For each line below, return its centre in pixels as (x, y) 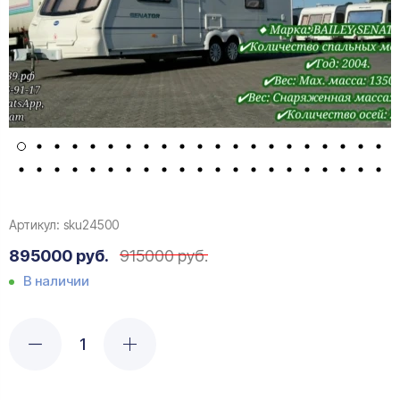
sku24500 (91, 224)
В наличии (56, 280)
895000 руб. (59, 255)
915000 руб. (164, 255)
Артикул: (34, 224)
